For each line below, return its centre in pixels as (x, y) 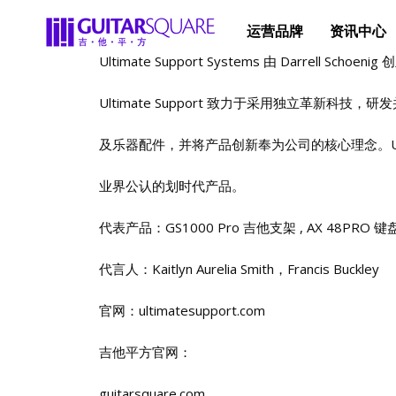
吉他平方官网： (145, 352)
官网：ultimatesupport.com (182, 310)
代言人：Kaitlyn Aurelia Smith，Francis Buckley (239, 269)
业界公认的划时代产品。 (172, 186)
